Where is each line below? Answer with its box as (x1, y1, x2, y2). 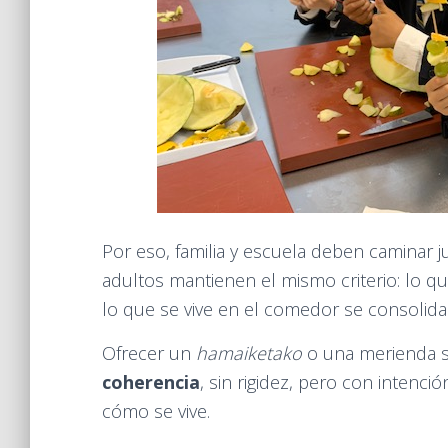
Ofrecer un (102, 341, 196, 365)
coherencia (102, 370, 200, 394)
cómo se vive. (102, 399, 210, 423)
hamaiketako (196, 341, 302, 365)
